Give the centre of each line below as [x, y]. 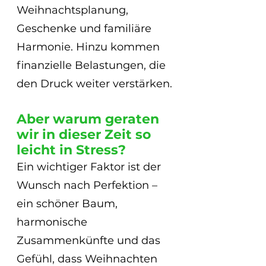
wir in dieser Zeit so [85, 135]
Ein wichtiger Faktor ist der [90, 167]
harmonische [53, 222]
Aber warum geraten [90, 119]
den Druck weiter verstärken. [94, 84]
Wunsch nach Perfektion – [88, 186]
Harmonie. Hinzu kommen [90, 47]
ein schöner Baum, [69, 204]
